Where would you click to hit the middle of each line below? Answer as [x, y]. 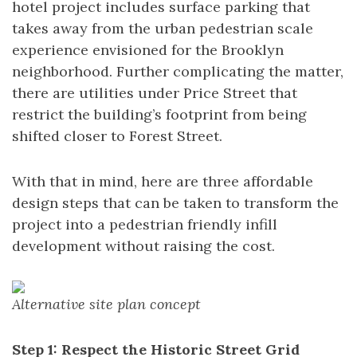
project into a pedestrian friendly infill [145, 224]
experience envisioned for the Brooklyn [148, 50]
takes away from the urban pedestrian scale [163, 28]
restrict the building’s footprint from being [159, 114]
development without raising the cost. [143, 246]
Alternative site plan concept [106, 304]
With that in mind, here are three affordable [163, 181]
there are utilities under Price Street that [155, 93]
